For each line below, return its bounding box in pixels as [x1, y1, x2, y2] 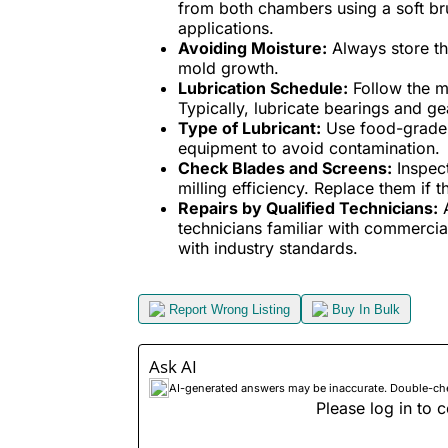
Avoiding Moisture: [177, 38, 327, 59]
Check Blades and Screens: [177, 158, 392, 179]
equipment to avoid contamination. [177, 138, 440, 159]
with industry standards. [177, 238, 358, 259]
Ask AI [148, 355, 197, 379]
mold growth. [177, 58, 279, 79]
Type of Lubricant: [177, 118, 321, 139]
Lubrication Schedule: [177, 78, 348, 99]
